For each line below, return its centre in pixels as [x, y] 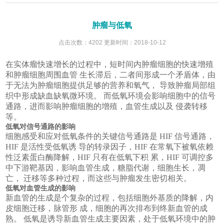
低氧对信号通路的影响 [41, 126]
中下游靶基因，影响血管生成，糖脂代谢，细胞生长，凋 [106, 167]
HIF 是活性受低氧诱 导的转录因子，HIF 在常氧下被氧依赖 [110, 146]
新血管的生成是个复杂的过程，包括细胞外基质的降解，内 [110, 197]
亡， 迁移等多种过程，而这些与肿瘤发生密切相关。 [99, 178]
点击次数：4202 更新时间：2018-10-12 [112, 42]
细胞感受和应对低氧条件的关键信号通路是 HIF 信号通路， [110, 136]
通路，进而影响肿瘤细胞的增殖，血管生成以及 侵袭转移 [107, 106]
